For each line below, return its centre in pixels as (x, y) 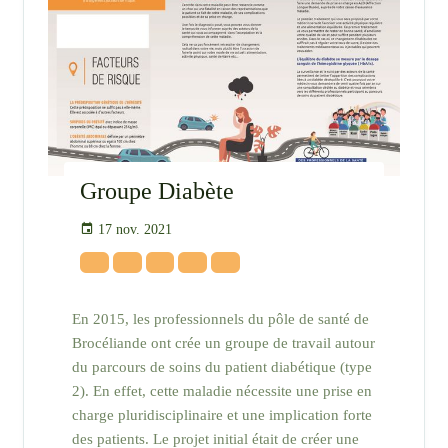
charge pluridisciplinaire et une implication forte (222, 415)
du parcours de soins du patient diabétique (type (222, 367)
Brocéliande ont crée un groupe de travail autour (224, 343)
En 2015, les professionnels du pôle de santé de (221, 319)
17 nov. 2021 (135, 230)
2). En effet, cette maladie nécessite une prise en (222, 391)
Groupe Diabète (157, 191)
